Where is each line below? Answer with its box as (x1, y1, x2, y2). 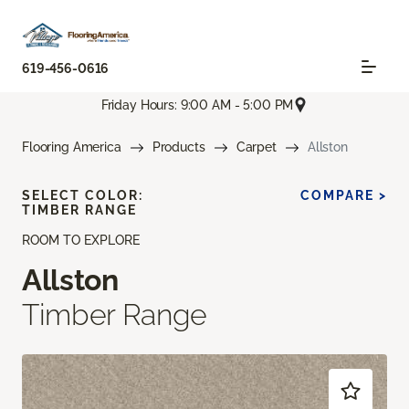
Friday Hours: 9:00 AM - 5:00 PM (100, 97, 294, 112)
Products (152, 140, 205, 155)
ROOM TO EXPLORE (22, 233, 140, 248)
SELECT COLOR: (22, 188, 143, 204)
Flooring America (22, 140, 121, 155)
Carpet (236, 140, 277, 155)
